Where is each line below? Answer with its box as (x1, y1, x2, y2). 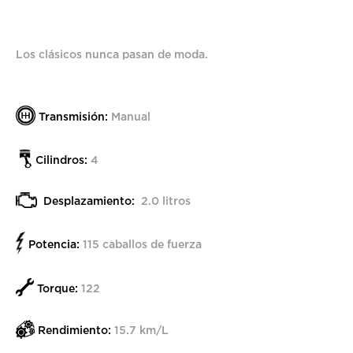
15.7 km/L (111, 323, 169, 336)
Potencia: (28, 237, 80, 250)
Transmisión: (39, 110, 108, 122)
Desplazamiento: (43, 195, 135, 207)
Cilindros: (35, 153, 87, 165)
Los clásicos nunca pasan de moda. (16, 47, 208, 60)
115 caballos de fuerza (80, 237, 202, 250)
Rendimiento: (38, 323, 111, 336)
